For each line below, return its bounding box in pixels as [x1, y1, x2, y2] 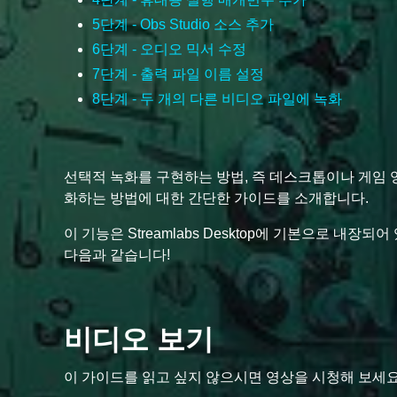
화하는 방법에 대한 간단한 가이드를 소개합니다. [64, 190, 369, 206]
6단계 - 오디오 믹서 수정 [92, 41, 246, 57]
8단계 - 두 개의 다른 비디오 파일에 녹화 [92, 90, 342, 106]
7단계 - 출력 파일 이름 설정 [92, 66, 264, 82]
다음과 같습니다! [64, 246, 170, 262]
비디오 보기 [64, 323, 214, 355]
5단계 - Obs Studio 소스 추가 [92, 16, 274, 32]
